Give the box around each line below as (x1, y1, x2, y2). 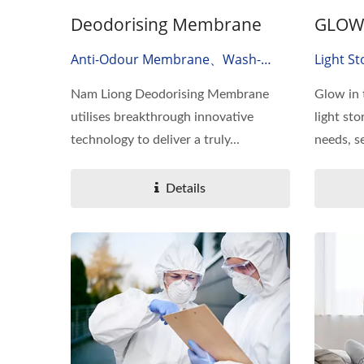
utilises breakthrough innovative (71, 110, 253, 123)
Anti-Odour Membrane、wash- (71, 50, 261, 68)
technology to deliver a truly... (71, 132, 240, 146)
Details (166, 181, 206, 195)
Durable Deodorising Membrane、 (71, 72, 283, 91)
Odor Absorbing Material (71, 95, 223, 114)
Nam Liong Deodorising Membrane (71, 87, 269, 101)
